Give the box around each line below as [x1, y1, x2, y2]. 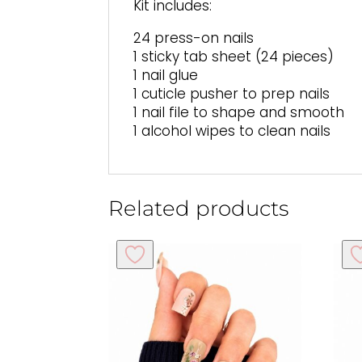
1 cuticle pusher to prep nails [133, 83, 330, 103]
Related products [108, 196, 289, 222]
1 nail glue [133, 65, 199, 85]
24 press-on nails [133, 27, 255, 48]
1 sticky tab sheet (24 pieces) [133, 46, 335, 66]
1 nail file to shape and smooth [133, 102, 345, 122]
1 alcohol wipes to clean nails [133, 120, 331, 141]
